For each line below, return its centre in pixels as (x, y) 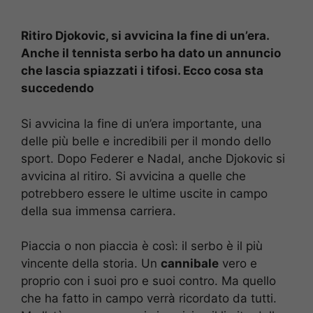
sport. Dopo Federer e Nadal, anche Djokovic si (153, 158)
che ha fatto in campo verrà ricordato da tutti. (149, 299)
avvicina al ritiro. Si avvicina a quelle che (133, 176)
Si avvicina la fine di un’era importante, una (141, 123)
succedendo (57, 88)
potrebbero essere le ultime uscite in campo (144, 193)
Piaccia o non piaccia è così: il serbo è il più (142, 246)
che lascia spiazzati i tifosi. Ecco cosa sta (142, 71)
